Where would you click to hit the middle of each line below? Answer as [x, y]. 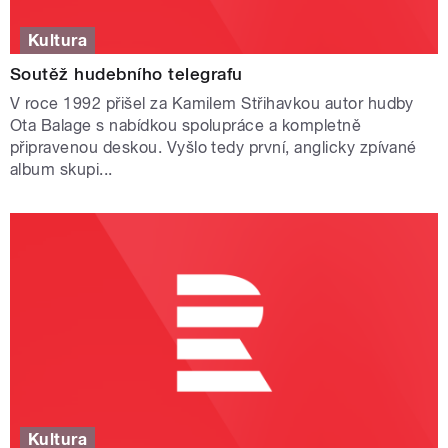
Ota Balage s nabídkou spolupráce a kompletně [186, 125]
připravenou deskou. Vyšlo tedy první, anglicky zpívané [213, 147]
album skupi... [61, 169]
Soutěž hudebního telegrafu [126, 73]
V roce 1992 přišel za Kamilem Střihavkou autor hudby [212, 103]
